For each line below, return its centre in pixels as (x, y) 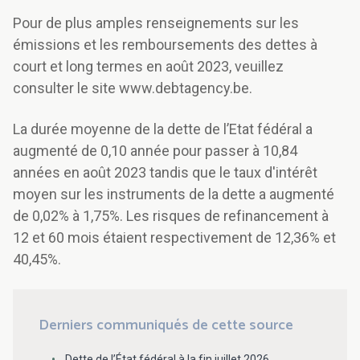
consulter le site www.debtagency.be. (133, 88)
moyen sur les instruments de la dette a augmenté (174, 194)
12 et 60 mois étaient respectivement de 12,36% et (174, 238)
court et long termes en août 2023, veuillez (148, 67)
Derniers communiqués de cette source (166, 326)
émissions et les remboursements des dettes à (165, 45)
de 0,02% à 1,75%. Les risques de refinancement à (171, 216)
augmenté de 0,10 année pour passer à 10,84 (155, 151)
